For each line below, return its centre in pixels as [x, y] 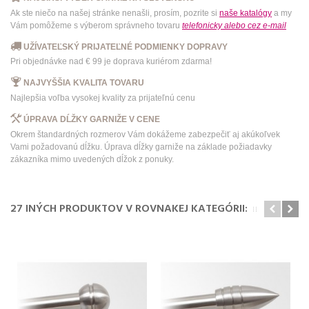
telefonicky [202, 25]
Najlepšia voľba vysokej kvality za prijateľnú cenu [103, 98]
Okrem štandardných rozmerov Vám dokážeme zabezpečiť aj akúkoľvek [145, 134]
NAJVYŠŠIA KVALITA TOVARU [84, 83]
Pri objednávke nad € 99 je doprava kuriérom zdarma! [111, 62]
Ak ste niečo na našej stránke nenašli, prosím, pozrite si [115, 13]
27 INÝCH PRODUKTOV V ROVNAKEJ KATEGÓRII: [129, 209]
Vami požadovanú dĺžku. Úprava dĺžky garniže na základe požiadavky [141, 147]
